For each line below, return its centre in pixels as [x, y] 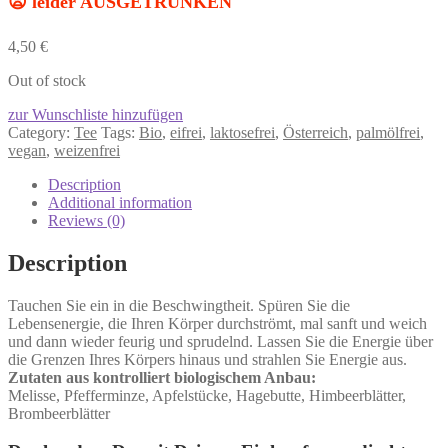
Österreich [315, 132]
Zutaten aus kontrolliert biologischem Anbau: [162, 377]
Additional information [120, 202]
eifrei [186, 132]
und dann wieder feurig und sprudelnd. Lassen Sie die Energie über [220, 341]
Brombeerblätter [59, 413]
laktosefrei [242, 132]
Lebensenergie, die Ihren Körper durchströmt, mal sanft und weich [217, 323]
